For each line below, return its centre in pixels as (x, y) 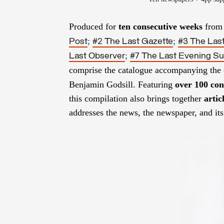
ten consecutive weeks (160, 26)
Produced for (94, 26)
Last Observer (97, 56)
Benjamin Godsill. (102, 84)
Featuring (156, 84)
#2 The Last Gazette (133, 41)
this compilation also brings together (136, 98)
